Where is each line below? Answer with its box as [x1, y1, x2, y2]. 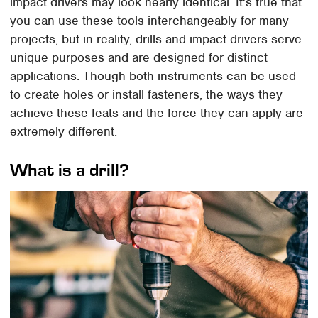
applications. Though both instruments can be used [10, 67, 297, 84]
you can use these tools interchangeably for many [10, 12, 290, 28]
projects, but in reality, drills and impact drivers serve [10, 31, 302, 47]
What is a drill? [10, 159, 130, 180]
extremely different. [10, 123, 118, 139]
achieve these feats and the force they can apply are [10, 104, 304, 121]
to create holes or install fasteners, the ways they [10, 86, 283, 102]
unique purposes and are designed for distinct [10, 49, 268, 65]
